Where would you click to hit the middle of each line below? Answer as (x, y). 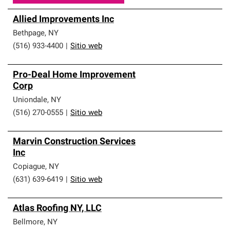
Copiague (29, 167)
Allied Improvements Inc (63, 20)
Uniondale (30, 100)
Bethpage (29, 34)
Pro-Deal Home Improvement (74, 75)
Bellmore (28, 223)
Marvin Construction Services (74, 142)
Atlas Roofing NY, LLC (57, 209)
